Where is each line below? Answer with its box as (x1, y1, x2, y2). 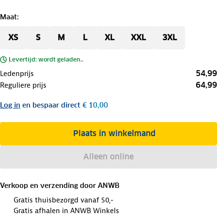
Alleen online (83, 151, 134, 162)
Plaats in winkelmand (73, 128, 155, 139)
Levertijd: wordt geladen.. (9, 55, 83, 63)
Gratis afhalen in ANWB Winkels (14, 205, 119, 216)
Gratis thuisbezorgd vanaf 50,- (14, 195, 113, 205)
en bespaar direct (22, 100, 80, 109)
